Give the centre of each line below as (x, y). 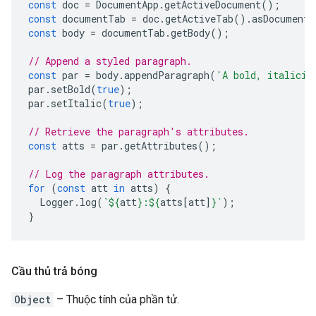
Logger (57, 202)
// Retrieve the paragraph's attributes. (139, 132)
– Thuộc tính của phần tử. (116, 299)
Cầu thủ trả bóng (54, 271)
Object (32, 299)
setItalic (76, 103)
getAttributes (161, 146)
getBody (190, 33)
